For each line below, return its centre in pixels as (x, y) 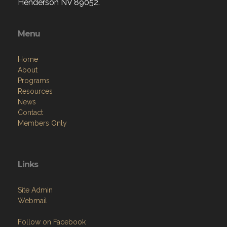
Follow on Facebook (52, 222)
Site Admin (35, 190)
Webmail (32, 201)
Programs (34, 81)
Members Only (42, 123)
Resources (35, 91)
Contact (30, 112)
